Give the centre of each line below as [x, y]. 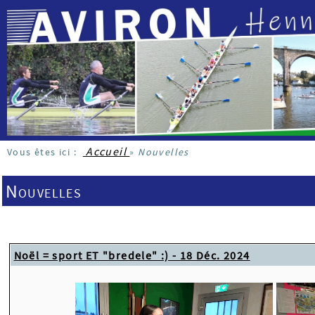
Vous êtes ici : [45, 152]
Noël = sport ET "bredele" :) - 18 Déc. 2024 [132, 255]
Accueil [106, 152]
